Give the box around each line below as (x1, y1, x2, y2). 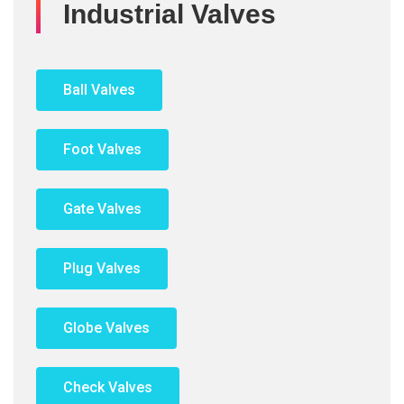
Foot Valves (63, 141, 142, 158)
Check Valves (63, 379, 152, 396)
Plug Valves (63, 260, 141, 277)
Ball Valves (63, 81, 135, 98)
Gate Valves (63, 200, 142, 217)
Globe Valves (63, 319, 150, 336)
